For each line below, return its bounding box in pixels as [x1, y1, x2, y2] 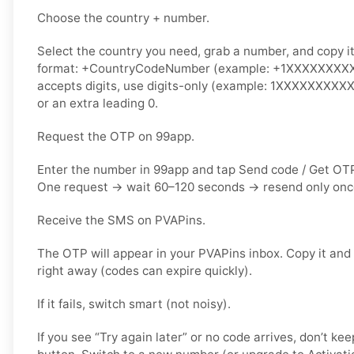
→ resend [245, 179, 306, 195]
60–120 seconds [154, 179, 245, 195]
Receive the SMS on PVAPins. [37, 213, 205, 228]
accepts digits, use [37, 78, 147, 94]
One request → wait [37, 179, 154, 195]
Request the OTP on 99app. [37, 129, 194, 145]
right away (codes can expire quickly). [37, 263, 252, 279]
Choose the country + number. [37, 10, 209, 26]
